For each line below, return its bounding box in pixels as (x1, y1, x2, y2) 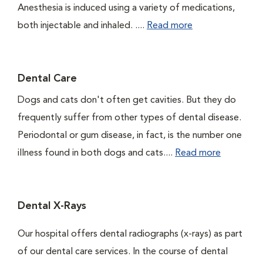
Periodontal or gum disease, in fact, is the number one (18, 131, 242, 140)
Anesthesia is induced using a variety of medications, (18, 4, 235, 13)
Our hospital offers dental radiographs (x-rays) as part (18, 230, 242, 239)
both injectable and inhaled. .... (18, 21, 147, 31)
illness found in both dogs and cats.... (18, 149, 175, 158)
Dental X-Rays (18, 201, 86, 211)
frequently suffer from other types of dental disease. (18, 113, 241, 123)
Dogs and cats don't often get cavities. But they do (18, 96, 236, 105)
